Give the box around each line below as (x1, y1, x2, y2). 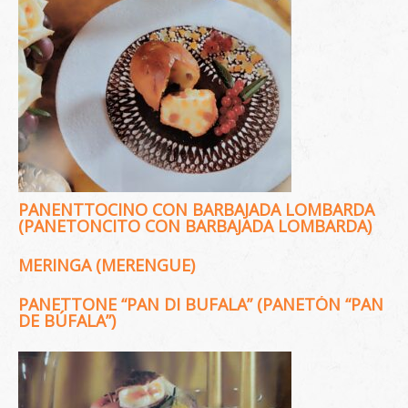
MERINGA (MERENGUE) (18, 254, 195, 276)
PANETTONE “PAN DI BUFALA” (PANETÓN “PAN (18, 293, 383, 315)
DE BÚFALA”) (18, 310, 116, 331)
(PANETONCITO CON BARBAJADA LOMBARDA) (18, 215, 372, 237)
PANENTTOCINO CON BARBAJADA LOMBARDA (18, 199, 374, 220)
